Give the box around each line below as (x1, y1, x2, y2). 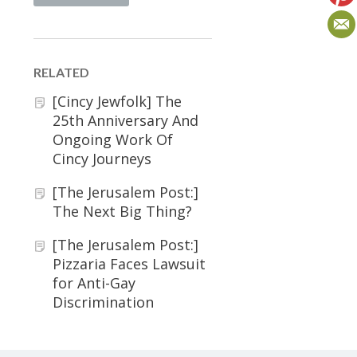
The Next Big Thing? (53, 202, 192, 221)
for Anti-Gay (53, 273, 135, 292)
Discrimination (53, 292, 154, 312)
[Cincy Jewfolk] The (53, 92, 182, 111)
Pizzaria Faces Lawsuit (53, 254, 206, 273)
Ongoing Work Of (53, 130, 173, 149)
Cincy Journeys (53, 149, 151, 168)
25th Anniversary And (53, 111, 198, 130)
